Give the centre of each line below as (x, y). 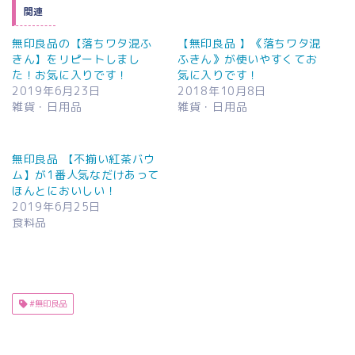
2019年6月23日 (56, 91)
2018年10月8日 (222, 91)
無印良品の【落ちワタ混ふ (82, 44)
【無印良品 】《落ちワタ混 (250, 44)
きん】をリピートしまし (76, 59)
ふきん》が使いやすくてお (248, 59)
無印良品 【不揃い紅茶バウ (84, 159)
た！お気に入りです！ (70, 75)
